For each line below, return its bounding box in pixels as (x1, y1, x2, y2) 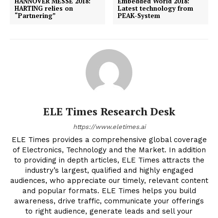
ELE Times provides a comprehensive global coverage (11, 135, 207, 145)
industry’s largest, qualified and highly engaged (25, 166, 193, 175)
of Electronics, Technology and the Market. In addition (12, 145, 206, 155)
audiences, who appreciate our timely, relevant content (10, 176, 208, 185)
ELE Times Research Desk (43, 104, 175, 119)
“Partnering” (15, 11, 55, 20)
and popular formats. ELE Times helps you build (22, 186, 196, 196)
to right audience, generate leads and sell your (25, 207, 193, 216)
